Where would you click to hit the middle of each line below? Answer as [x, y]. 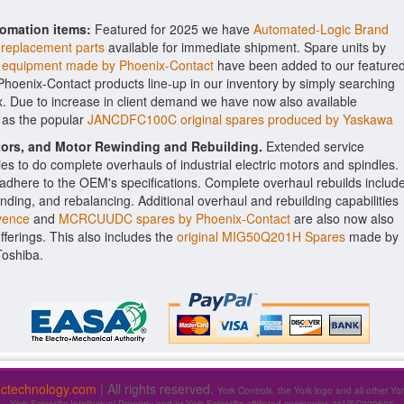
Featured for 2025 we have [172, 29]
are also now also [342, 218]
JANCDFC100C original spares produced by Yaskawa [240, 119]
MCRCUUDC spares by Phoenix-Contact [174, 218]
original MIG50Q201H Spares [261, 236]
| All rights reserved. [157, 389]
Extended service [313, 146]
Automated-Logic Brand [321, 29]
